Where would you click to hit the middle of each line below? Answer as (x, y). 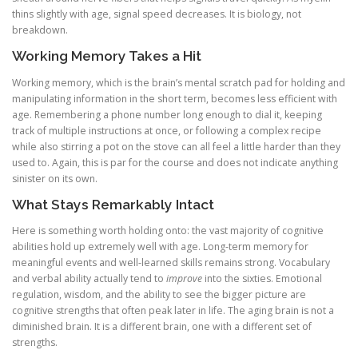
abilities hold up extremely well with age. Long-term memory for (160, 246)
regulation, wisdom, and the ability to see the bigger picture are (159, 294)
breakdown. (40, 30)
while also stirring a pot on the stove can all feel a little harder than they (176, 146)
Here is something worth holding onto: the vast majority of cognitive (168, 230)
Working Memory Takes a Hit (107, 56)
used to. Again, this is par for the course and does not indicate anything (175, 162)
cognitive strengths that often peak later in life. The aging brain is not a (173, 310)
